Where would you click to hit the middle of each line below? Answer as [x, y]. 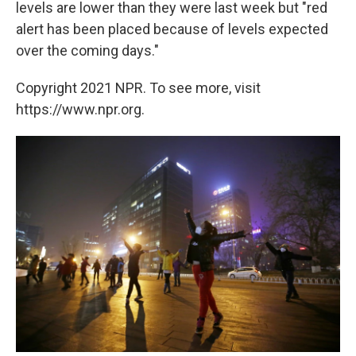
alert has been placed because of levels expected [172, 29]
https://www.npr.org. [80, 110]
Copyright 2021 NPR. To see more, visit [138, 88]
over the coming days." [87, 51]
